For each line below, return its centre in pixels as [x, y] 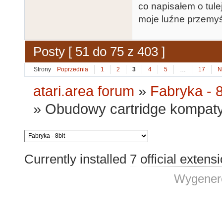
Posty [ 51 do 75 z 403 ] [99, 52]
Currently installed [77, 159]
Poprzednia [73, 70]
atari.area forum [84, 91]
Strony [42, 70]
